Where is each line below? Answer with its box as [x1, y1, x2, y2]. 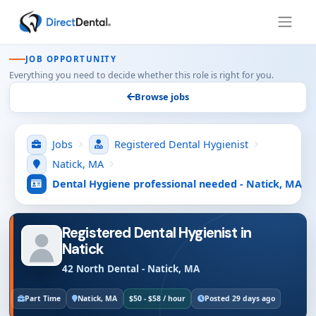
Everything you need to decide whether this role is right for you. [8, 68, 274, 81]
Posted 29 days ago [204, 293, 275, 303]
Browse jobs [135, 90, 189, 104]
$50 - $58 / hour [129, 293, 186, 303]
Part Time [24, 293, 61, 303]
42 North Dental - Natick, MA [61, 262, 200, 275]
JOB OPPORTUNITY [25, 54, 117, 65]
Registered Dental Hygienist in [61, 223, 252, 242]
